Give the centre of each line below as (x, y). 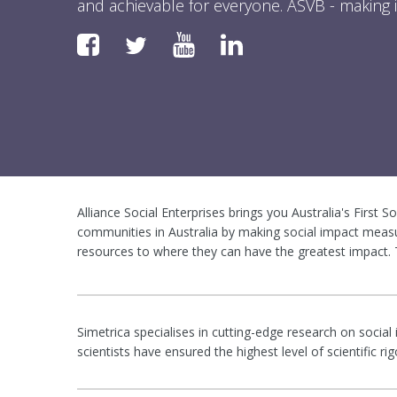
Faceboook (144, 41)
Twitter (179, 43)
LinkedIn (280, 41)
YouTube (234, 41)
